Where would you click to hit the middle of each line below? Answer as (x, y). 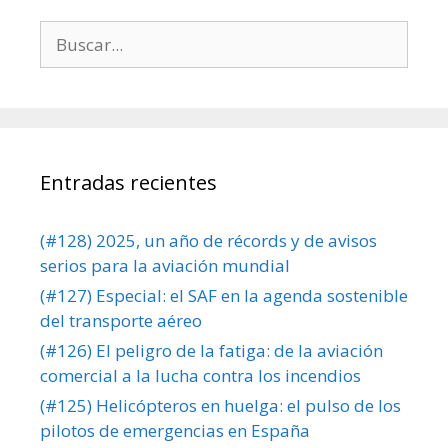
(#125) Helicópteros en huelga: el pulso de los (220, 406)
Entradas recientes (128, 183)
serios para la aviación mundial (165, 266)
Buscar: (68, 33)
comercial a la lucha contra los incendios (200, 376)
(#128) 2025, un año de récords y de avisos (208, 241)
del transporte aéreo (121, 321)
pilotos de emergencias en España (175, 431)
